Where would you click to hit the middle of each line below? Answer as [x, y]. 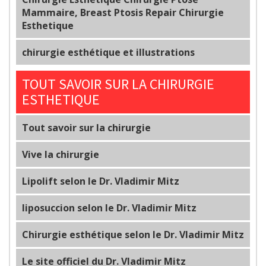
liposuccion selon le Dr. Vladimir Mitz [109, 208]
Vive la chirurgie [61, 154]
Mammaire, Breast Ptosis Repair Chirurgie [123, 12]
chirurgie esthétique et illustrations [108, 52]
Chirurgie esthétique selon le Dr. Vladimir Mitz [133, 234]
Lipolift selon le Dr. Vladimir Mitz [101, 181]
